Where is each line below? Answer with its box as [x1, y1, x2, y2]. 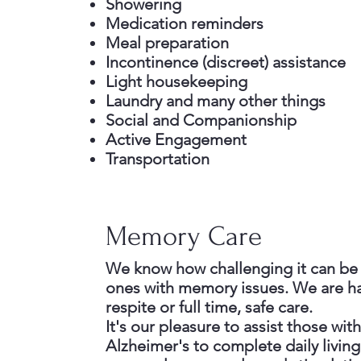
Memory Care [106, 221, 262, 252]
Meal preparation [106, 33, 229, 52]
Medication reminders [106, 14, 263, 33]
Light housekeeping [106, 72, 247, 91]
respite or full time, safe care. [106, 297, 313, 317]
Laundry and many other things [106, 91, 330, 110]
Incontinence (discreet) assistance [106, 52, 350, 72]
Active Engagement [106, 130, 247, 149]
